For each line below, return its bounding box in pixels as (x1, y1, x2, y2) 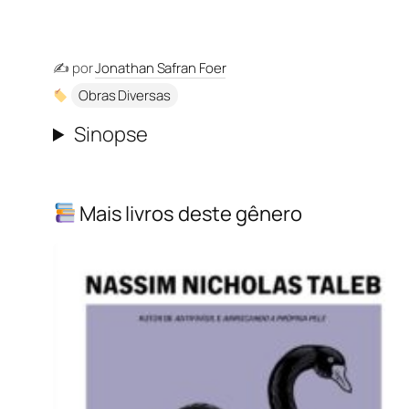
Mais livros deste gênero (76, 200, 302, 227)
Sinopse (74, 121, 148, 148)
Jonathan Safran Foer (95, 58, 226, 78)
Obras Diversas (79, 86, 171, 105)
